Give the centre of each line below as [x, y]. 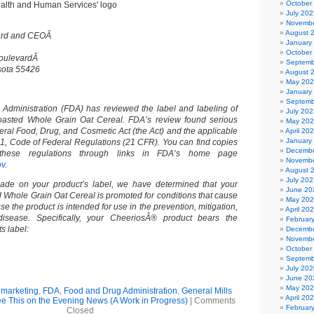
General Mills [207, 291]
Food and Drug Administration [121, 291]
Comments [214, 301]
